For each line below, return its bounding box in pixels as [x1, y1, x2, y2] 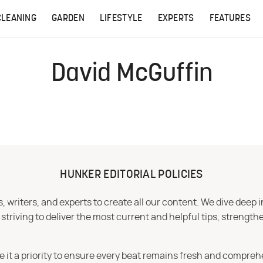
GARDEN [52, 14, 85, 23]
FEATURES [209, 14, 251, 23]
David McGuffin [50, 62, 213, 87]
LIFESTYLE [99, 14, 143, 23]
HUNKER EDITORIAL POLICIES [60, 169, 203, 181]
